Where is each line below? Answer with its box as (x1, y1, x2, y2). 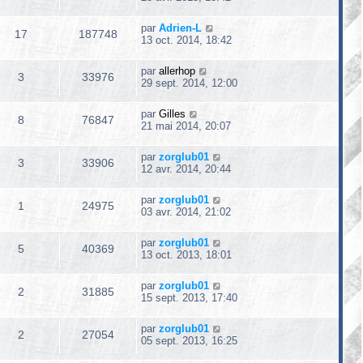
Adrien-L (159, 22, 202, 34)
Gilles (159, 108, 186, 120)
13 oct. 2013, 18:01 (141, 249, 232, 261)
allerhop (159, 65, 195, 77)
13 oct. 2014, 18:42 (141, 34, 232, 46)
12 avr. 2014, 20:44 (141, 163, 231, 175)
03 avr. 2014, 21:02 (141, 206, 231, 218)
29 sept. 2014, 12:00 (141, 77, 237, 89)
